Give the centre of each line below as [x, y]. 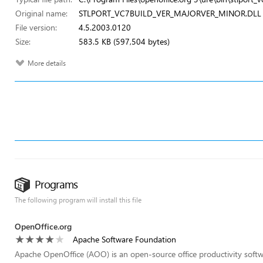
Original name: [41, 13]
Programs [56, 184]
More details [47, 63]
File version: [36, 27]
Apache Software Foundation [124, 239]
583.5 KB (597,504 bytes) [124, 41]
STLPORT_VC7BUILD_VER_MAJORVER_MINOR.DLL [170, 13]
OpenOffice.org [43, 226]
